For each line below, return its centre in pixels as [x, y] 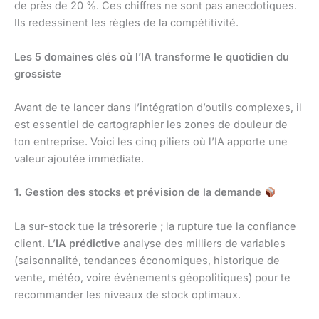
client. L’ [35, 243]
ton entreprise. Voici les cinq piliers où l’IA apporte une [151, 142]
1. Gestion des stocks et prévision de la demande [139, 193]
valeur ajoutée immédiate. [79, 159]
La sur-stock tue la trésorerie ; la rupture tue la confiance [155, 226]
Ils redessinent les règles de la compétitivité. [126, 23]
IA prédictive [88, 243]
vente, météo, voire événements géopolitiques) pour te [152, 277]
